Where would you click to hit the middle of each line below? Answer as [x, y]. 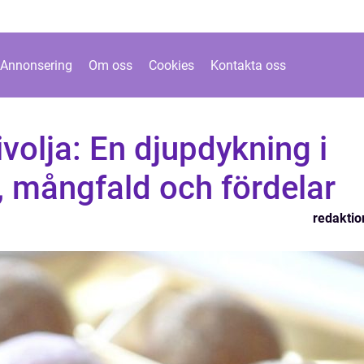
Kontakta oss [248, 65]
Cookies [171, 65]
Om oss [110, 65]
